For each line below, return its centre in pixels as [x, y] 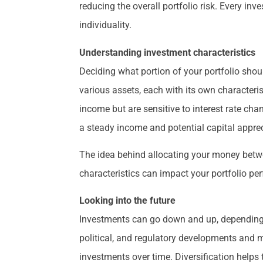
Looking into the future [128, 201]
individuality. [106, 25]
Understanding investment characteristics [168, 52]
